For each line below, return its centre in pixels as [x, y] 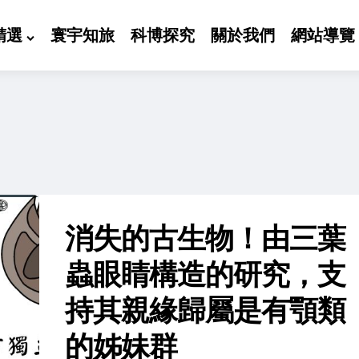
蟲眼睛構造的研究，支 [205, 274]
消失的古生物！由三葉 [205, 238]
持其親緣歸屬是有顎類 [205, 310]
